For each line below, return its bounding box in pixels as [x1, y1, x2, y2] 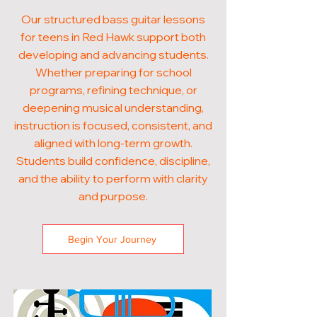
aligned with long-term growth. [34, 136, 192, 150]
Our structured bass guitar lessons [21, 12, 205, 26]
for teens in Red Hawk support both [21, 30, 206, 44]
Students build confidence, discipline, [16, 154, 210, 168]
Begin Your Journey [67, 234, 156, 245]
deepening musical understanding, [23, 100, 204, 115]
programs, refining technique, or [29, 83, 197, 97]
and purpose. [79, 189, 148, 203]
